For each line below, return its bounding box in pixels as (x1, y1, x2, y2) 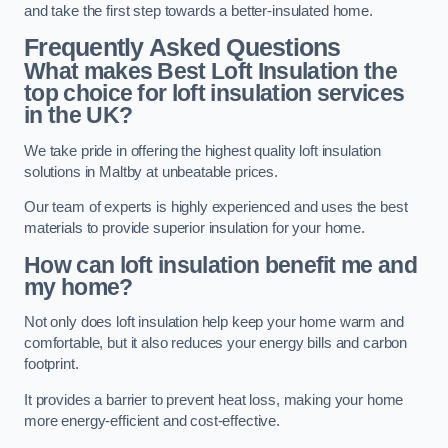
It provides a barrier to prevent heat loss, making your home (24, 391, 404, 408)
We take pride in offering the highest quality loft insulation (24, 142, 382, 159)
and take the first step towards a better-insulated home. (24, 2, 373, 19)
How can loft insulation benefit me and (24, 251, 418, 278)
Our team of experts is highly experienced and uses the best (24, 199, 408, 216)
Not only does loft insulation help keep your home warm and (24, 314, 404, 331)
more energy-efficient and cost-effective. (24, 412, 281, 429)
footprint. (24, 356, 79, 373)
